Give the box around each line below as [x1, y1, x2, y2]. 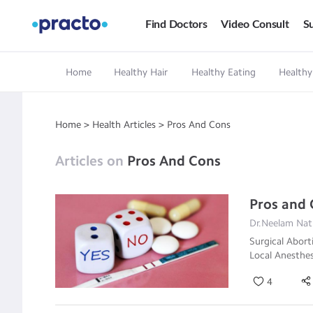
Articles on [55, 152, 127, 170]
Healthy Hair [114, 66, 168, 78]
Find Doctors [145, 19, 208, 31]
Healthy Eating [191, 66, 256, 78]
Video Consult [221, 19, 289, 31]
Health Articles [89, 119, 159, 131]
